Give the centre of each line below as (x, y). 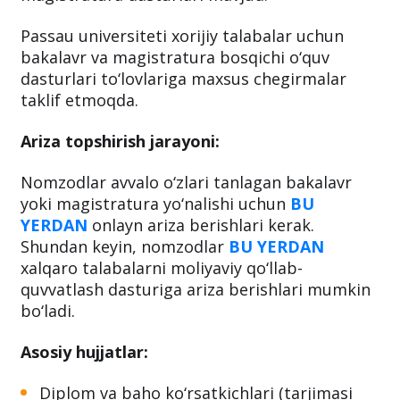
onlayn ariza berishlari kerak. (201, 286)
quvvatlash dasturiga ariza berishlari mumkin (196, 350)
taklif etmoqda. (79, 161)
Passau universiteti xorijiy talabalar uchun (182, 97)
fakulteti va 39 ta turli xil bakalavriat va (171, 34)
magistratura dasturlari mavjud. (144, 56)
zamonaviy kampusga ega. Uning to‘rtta (174, 13)
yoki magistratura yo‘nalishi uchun (155, 265)
